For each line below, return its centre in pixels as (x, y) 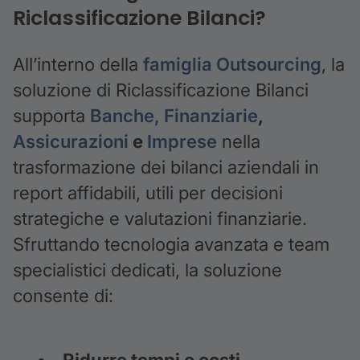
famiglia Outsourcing (232, 63)
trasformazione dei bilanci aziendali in (166, 166)
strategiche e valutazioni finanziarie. (160, 218)
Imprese (182, 141)
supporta (51, 115)
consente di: (63, 295)
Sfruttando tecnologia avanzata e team (171, 243)
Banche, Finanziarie (174, 115)
